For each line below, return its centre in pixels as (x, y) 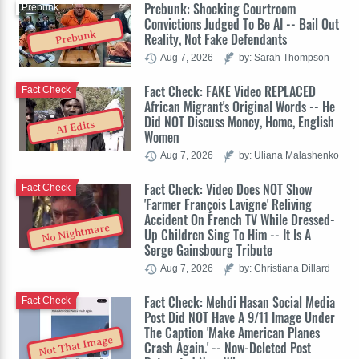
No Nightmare (76, 233)
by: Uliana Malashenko (289, 155)
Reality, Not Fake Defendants (216, 40)
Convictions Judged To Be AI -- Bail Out (242, 24)
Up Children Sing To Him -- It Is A (228, 235)
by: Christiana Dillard (284, 268)
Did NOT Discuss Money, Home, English (239, 122)
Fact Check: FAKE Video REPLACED (230, 92)
